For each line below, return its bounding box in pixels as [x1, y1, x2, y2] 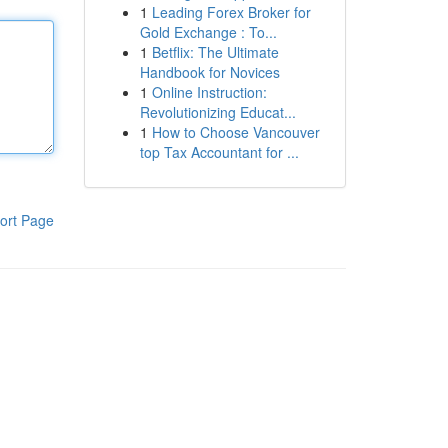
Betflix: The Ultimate [151, 42, 279, 62]
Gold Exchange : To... [139, 22, 277, 42]
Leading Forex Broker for [151, 2, 311, 22]
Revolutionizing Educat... [139, 102, 296, 122]
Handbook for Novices [139, 62, 280, 82]
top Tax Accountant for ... [139, 142, 299, 162]
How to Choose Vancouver [151, 122, 320, 142]
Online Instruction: [151, 82, 267, 102]
